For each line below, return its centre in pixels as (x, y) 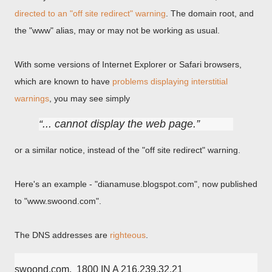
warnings (32, 98)
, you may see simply (90, 98)
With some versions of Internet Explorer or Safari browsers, (128, 64)
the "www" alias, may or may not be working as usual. (117, 30)
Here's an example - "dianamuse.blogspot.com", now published (136, 184)
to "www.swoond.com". (58, 201)
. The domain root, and (210, 13)
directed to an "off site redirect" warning (90, 13)
